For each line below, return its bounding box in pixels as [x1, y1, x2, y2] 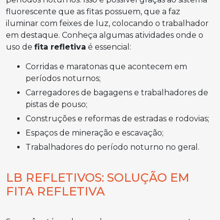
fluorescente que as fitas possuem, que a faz [6, 7, 180, 16]
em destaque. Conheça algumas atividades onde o [6, 30, 203, 40]
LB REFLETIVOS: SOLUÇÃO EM [6, 170, 190, 185]
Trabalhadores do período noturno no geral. [31, 142, 199, 152]
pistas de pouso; [26, 100, 87, 109]
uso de [6, 42, 34, 52]
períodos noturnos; [26, 74, 101, 83]
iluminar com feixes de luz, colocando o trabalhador [6, 19, 209, 28]
